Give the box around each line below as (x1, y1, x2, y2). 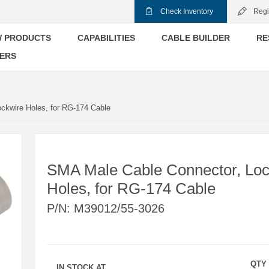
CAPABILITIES (77, 33, 135, 43)
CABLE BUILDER (162, 33, 230, 43)
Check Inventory (160, 7, 213, 16)
